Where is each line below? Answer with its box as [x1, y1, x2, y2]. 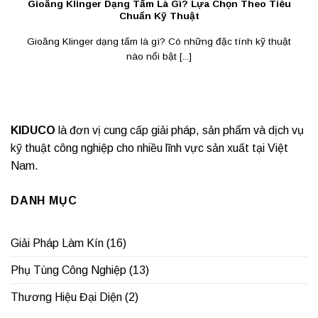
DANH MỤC [11, 194, 77, 207]
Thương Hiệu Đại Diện [11, 291, 122, 304]
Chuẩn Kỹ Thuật [119, 11, 199, 22]
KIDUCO [11, 124, 55, 136]
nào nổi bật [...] [126, 51, 192, 62]
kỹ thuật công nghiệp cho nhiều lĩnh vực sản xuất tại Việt [11, 141, 288, 154]
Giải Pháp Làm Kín [11, 237, 104, 250]
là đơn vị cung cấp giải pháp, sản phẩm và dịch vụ [55, 124, 304, 136]
